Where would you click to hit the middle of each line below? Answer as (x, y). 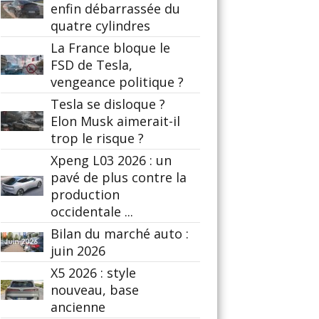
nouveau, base (95, 290)
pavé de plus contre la (119, 177)
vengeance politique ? (117, 82)
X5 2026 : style (93, 273)
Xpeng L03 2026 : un (111, 160)
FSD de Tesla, (91, 65)
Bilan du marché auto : (120, 234)
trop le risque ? (97, 138)
